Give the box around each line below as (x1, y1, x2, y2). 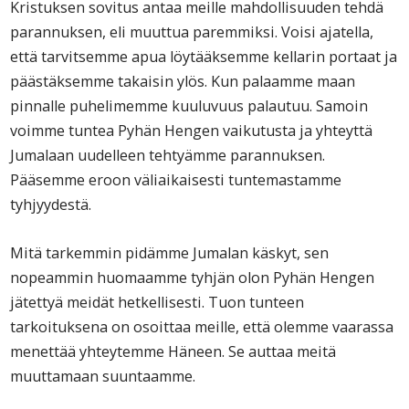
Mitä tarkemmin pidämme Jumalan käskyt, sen (10, 243, 330, 264)
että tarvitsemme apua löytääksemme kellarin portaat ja (10, 47, 398, 68)
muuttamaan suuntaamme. (10, 366, 196, 387)
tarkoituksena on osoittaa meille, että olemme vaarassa (10, 317, 394, 338)
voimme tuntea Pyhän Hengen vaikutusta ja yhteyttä (10, 121, 373, 142)
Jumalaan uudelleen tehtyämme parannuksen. (10, 145, 326, 166)
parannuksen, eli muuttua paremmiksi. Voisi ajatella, (10, 22, 374, 43)
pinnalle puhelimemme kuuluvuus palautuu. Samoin (10, 96, 369, 117)
